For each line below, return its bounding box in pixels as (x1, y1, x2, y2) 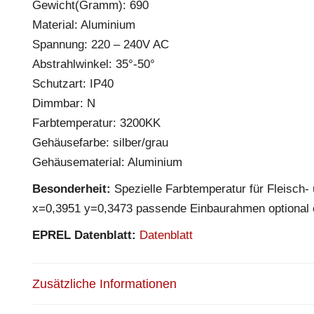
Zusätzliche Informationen (32, 276, 177, 291)
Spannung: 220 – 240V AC (32, 37, 169, 51)
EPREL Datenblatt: (32, 228, 136, 242)
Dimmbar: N (32, 96, 95, 110)
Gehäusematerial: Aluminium (32, 155, 182, 169)
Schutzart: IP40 (32, 76, 114, 90)
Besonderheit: (32, 182, 111, 196)
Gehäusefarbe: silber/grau (32, 135, 168, 149)
